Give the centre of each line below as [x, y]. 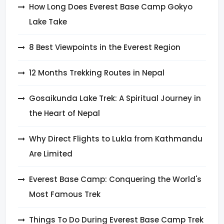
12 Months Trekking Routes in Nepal [97, 72]
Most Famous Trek [65, 194]
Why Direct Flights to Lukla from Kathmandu [116, 138]
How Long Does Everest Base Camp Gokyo [111, 6]
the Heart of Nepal [64, 113]
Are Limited [51, 153]
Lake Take [48, 21]
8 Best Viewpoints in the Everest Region [105, 47]
